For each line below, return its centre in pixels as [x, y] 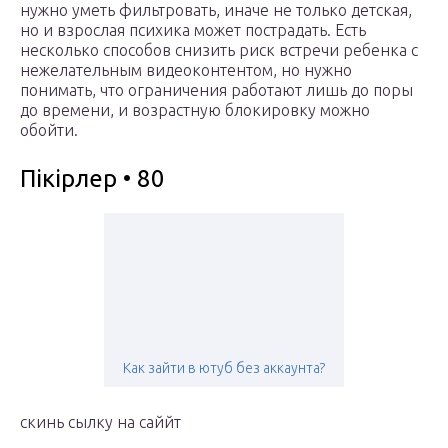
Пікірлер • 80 [92, 179]
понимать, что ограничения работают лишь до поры [216, 90]
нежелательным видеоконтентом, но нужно [186, 70]
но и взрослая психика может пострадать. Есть [193, 30]
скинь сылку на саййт [100, 422]
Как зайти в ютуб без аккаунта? [224, 368]
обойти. [49, 130]
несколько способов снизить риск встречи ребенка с [219, 50]
